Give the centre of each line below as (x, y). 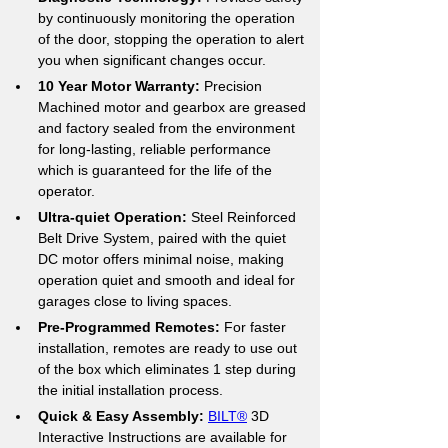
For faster (257, 327)
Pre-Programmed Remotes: (131, 327)
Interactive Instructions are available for (164, 437)
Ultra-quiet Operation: (112, 217)
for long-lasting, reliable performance (156, 149)
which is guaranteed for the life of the (157, 170)
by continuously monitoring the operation (168, 18)
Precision (233, 86)
